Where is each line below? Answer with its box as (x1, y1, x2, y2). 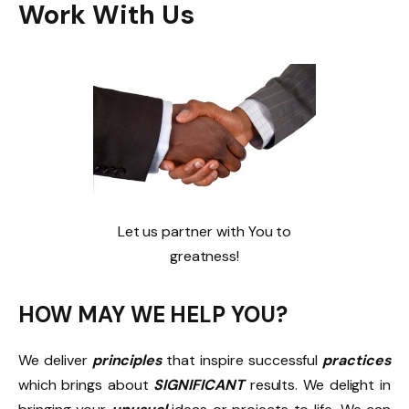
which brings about (18, 374, 154, 394)
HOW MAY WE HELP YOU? (18, 299, 288, 329)
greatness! (169, 246, 240, 267)
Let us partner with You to (117, 222, 292, 242)
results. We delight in (249, 374, 391, 394)
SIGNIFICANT (153, 374, 250, 394)
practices (322, 350, 391, 370)
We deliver (18, 350, 92, 370)
